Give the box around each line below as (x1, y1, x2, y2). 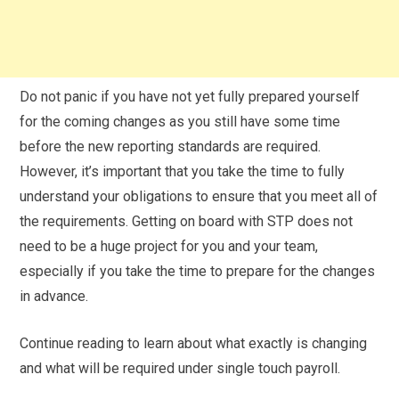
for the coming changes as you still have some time (20, 112, 341, 130)
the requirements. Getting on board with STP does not (20, 212, 354, 230)
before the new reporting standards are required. (20, 137, 322, 155)
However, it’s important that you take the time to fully (20, 162, 346, 180)
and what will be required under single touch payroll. (20, 359, 341, 377)
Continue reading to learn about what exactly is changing (20, 334, 368, 352)
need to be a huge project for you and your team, (20, 237, 319, 255)
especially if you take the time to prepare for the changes (20, 262, 376, 280)
